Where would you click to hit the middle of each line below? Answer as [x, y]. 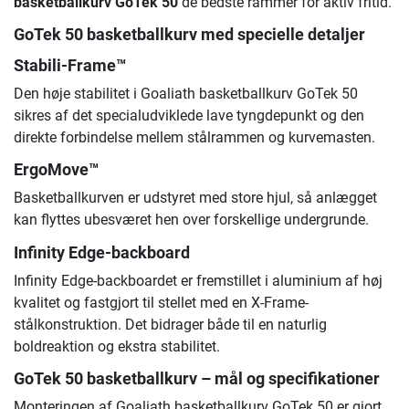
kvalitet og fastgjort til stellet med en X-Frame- [161, 302]
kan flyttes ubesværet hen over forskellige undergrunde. [191, 220]
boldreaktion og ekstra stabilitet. [117, 346]
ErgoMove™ [56, 170]
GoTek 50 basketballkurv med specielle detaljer [189, 35]
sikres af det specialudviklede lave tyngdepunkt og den [189, 116]
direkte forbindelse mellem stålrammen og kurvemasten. [194, 138]
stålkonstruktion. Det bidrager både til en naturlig [170, 324]
